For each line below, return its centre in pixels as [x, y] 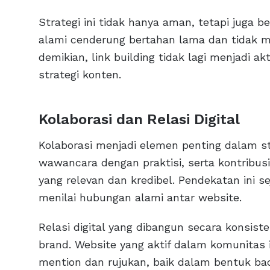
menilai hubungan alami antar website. [140, 197]
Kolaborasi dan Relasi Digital [139, 119]
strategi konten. [80, 74]
